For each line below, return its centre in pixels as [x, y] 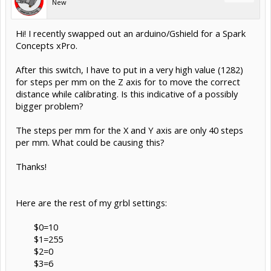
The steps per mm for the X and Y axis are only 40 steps [129, 130]
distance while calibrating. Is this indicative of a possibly [127, 93]
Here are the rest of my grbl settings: [91, 202]
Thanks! [31, 166]
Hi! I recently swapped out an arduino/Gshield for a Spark [131, 33]
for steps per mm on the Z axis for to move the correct [128, 81]
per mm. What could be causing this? [90, 142]
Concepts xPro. [47, 45]
